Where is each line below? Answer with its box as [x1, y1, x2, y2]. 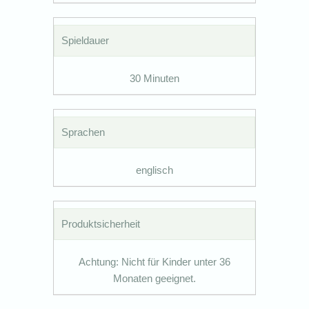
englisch [136, 163, 173, 176]
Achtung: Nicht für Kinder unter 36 [79, 255, 230, 268]
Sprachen [61, 126, 106, 138]
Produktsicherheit [61, 217, 141, 230]
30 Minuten [130, 72, 179, 84]
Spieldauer [61, 34, 110, 46]
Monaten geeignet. [113, 272, 196, 284]
